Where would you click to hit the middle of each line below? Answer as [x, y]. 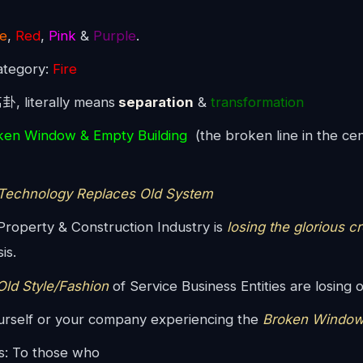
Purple [115, 36]
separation [155, 102]
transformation [258, 102]
